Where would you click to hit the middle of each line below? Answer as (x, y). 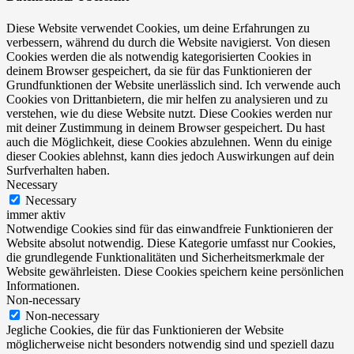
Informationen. (43, 285)
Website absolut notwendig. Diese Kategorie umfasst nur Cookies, (171, 243)
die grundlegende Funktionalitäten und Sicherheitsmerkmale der (165, 257)
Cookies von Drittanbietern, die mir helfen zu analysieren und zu (167, 99)
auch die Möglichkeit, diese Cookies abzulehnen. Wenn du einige (169, 141)
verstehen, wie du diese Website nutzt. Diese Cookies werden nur (169, 113)
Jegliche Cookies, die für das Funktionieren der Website (145, 330)
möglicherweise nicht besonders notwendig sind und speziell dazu (170, 344)
